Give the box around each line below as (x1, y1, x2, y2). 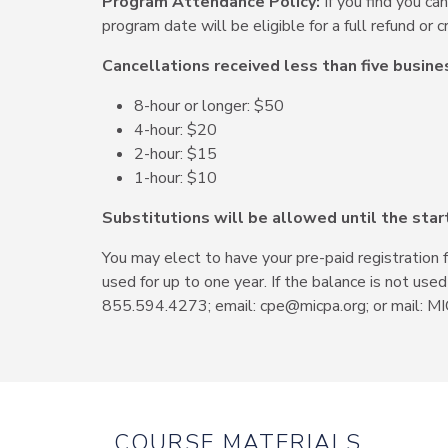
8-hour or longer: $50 (134, 95, 284, 117)
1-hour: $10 (134, 167, 217, 189)
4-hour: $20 (134, 119, 217, 141)
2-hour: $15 (134, 143, 217, 165)
